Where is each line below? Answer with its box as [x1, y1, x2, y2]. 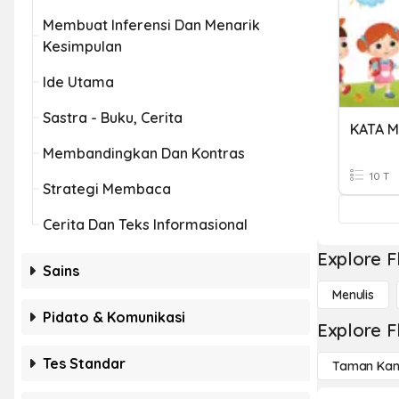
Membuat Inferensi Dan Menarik [43, 16, 260, 34]
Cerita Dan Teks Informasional [43, 216, 248, 233]
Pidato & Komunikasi [43, 308, 185, 326]
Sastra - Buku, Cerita [43, 109, 183, 126]
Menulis [332, 287, 375, 303]
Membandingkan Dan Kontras [43, 144, 245, 162]
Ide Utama [43, 73, 114, 91]
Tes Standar [43, 354, 126, 372]
